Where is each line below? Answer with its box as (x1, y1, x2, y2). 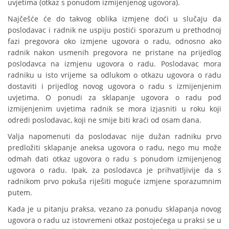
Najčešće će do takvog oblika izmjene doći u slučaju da (8, 14, 221, 24)
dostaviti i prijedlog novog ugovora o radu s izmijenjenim (8, 81, 221, 91)
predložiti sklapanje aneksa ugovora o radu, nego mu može (8, 143, 221, 153)
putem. (8, 188, 32, 198)
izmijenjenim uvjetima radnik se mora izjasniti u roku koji (8, 104, 221, 114)
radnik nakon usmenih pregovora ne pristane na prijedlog (8, 48, 221, 58)
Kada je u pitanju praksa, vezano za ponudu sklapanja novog (8, 204, 221, 214)
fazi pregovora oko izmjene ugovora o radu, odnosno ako (8, 36, 221, 47)
